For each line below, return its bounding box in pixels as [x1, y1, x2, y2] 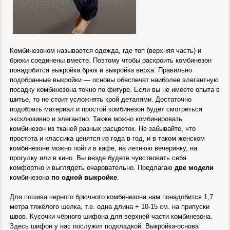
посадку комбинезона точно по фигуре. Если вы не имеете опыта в [10, 86, 220, 94]
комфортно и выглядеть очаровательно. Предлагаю [10, 164, 175, 172]
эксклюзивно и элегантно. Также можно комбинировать [10, 115, 183, 123]
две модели [175, 164, 214, 172]
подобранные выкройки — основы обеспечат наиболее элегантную [10, 76, 219, 84]
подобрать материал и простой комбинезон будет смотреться [10, 105, 203, 113]
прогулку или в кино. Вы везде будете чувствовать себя [10, 154, 187, 162]
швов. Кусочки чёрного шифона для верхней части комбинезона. [10, 213, 213, 221]
